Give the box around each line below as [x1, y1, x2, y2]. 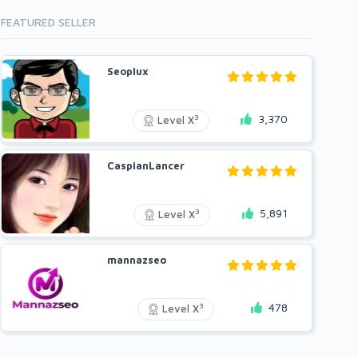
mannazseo [107, 253, 166, 266]
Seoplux [107, 64, 149, 78]
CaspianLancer [107, 158, 185, 172]
